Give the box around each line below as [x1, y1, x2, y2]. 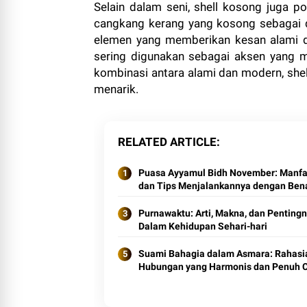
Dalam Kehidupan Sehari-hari [138, 221, 267, 232]
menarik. [94, 82, 138, 97]
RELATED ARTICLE [118, 135, 217, 149]
